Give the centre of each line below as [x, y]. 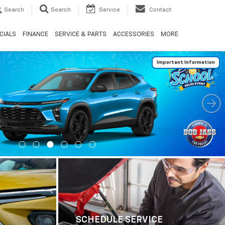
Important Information [186, 62]
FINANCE [35, 34]
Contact [160, 10]
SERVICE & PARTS [80, 34]
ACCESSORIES [133, 34]
